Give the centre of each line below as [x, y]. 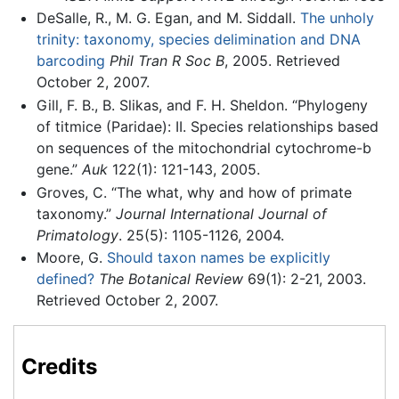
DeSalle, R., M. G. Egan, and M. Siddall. [168, 18]
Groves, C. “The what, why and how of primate [194, 192]
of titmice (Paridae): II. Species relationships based [207, 127]
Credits [59, 367]
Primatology [77, 235]
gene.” [59, 170]
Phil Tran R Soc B [167, 61]
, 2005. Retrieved [282, 61]
